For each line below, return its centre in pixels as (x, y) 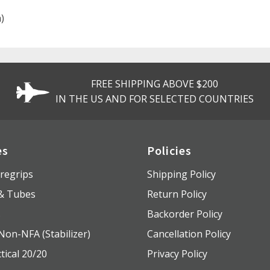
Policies (169, 151)
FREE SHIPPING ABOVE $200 (154, 83)
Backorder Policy (185, 214)
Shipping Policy (181, 174)
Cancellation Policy (189, 234)
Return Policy (177, 194)
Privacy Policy (177, 254)
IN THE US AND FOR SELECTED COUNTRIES (154, 99)
